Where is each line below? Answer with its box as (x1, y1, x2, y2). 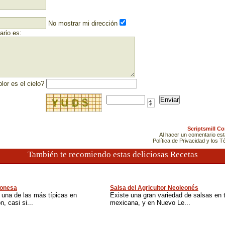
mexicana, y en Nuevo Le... (110, 199, 190, 206)
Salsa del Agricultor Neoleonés (110, 184, 198, 191)
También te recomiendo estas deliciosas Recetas (27, 150, 198, 159)
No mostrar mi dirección (48, 20, 118, 27)
